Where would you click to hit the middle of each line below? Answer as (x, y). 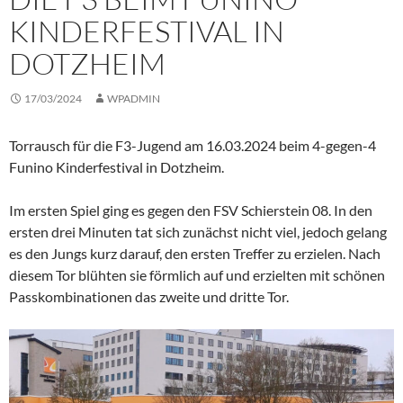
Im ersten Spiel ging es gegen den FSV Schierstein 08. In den (191, 210)
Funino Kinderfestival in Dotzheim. (116, 167)
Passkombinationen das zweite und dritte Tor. (149, 297)
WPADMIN (134, 99)
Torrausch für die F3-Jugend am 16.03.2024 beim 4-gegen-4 (193, 146)
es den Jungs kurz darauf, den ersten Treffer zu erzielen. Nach (195, 254)
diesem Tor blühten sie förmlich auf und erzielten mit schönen (197, 275)
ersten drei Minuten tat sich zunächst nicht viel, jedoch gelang (198, 232)
